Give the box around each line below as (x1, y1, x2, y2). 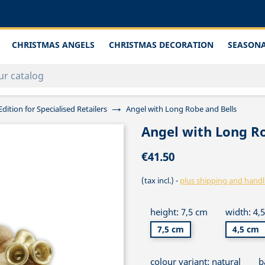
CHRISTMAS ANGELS (12, 39, 95, 50)
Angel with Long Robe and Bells (126, 104, 237, 115)
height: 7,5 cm (150, 205, 208, 218)
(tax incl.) (141, 175, 176, 186)
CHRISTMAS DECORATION (109, 39, 214, 50)
